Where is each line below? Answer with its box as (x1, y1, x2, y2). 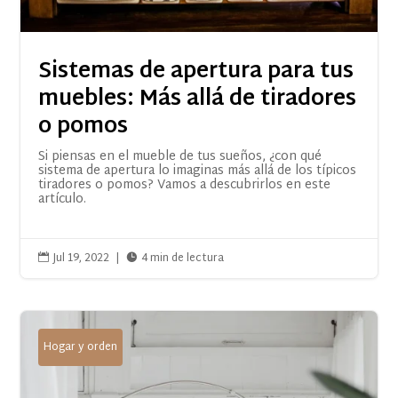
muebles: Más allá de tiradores (38, 80, 357, 120)
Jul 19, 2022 (53, 249, 110, 269)
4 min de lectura (141, 249, 225, 269)
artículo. (38, 188, 87, 211)
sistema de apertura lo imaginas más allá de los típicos (38, 160, 357, 183)
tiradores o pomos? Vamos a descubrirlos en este (38, 174, 331, 197)
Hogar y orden (44, 338, 118, 358)
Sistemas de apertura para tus (38, 52, 354, 92)
